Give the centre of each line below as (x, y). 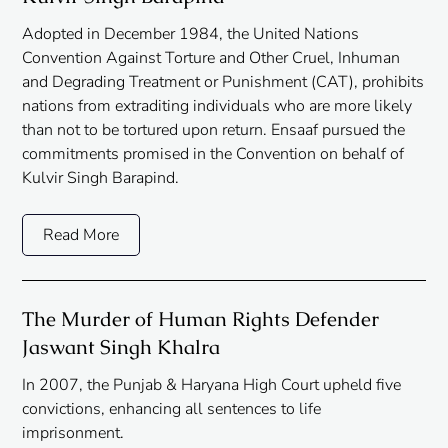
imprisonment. (73, 433)
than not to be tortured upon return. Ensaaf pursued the (214, 130)
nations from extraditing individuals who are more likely (217, 106)
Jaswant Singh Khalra (121, 347)
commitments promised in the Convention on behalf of (213, 154)
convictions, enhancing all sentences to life (172, 409)
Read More (81, 235)
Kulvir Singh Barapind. (101, 178)
